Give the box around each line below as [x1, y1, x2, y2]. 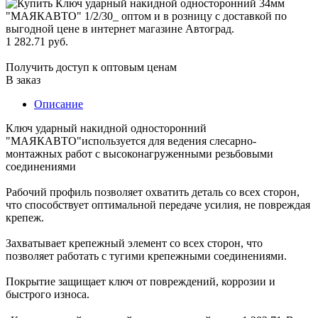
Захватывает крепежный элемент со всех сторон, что [6, 237, 263, 250]
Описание [34, 98, 83, 111]
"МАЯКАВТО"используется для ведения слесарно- [6, 135, 256, 148]
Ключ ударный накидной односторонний [6, 122, 207, 135]
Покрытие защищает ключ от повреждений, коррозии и [6, 275, 275, 288]
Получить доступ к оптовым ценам [6, 61, 177, 74]
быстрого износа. [6, 288, 89, 301]
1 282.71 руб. [6, 35, 68, 48]
